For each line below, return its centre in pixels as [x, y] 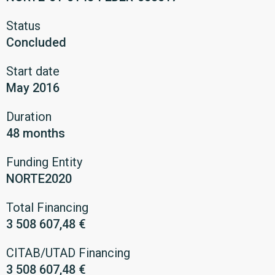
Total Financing [47, 207]
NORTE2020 [39, 179]
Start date [33, 71]
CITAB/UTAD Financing [68, 253]
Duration [29, 117]
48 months [36, 133]
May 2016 [33, 88]
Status [23, 26]
